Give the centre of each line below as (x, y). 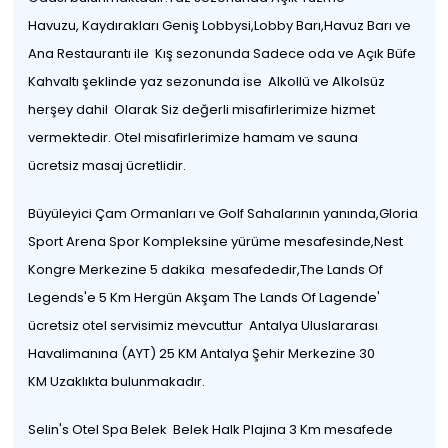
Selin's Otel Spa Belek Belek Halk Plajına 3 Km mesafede (211, 429)
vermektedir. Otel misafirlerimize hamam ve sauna (193, 137)
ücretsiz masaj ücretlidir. (107, 165)
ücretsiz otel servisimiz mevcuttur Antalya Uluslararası (203, 325)
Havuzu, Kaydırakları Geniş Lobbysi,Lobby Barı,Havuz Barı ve (220, 25)
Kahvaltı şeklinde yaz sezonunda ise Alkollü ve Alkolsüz (207, 81)
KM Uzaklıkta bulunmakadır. (117, 381)
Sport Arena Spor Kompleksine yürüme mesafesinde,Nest (216, 241)
